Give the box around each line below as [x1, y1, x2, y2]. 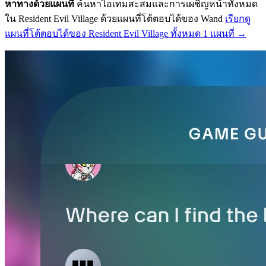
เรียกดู [225, 13, 251, 24]
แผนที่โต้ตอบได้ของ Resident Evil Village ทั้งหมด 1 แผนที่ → [5, 28, 246, 39]
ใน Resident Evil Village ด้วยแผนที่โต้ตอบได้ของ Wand [5, 13, 225, 24]
